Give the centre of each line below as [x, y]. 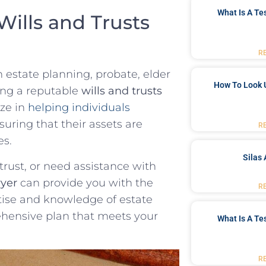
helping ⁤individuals [79, 108]
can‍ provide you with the [85, 183]
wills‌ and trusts [122, 91]
